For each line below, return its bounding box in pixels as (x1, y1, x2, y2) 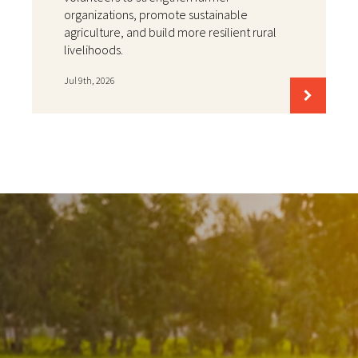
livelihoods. (64, 41, 123, 58)
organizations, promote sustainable (64, 6, 248, 22)
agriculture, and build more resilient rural (64, 23, 276, 40)
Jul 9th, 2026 (64, 74, 115, 86)
